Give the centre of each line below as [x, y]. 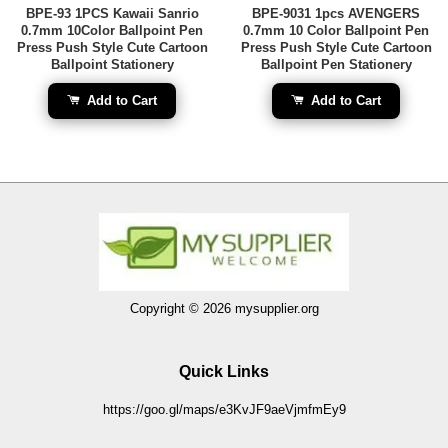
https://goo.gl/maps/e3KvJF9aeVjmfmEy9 [224, 410]
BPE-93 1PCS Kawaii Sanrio [112, 13]
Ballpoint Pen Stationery [336, 64]
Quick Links [224, 372]
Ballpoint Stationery [112, 64]
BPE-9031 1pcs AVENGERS [336, 13]
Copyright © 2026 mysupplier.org [224, 309]
